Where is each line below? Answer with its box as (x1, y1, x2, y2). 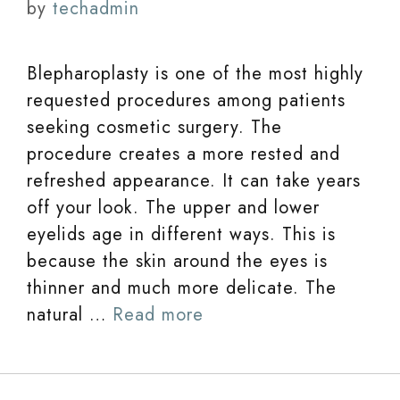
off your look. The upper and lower (27, 195, 320, 221)
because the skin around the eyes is (27, 248, 328, 274)
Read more (112, 302, 204, 328)
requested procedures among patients (27, 87, 346, 113)
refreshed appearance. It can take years (27, 168, 361, 194)
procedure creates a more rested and (27, 141, 340, 167)
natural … (27, 302, 112, 328)
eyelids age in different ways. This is (27, 221, 336, 247)
